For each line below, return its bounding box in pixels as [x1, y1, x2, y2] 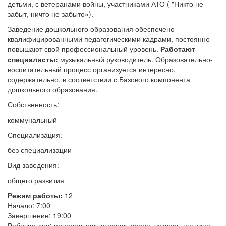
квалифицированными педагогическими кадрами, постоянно [8, 34, 210, 44]
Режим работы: [8, 190, 63, 200]
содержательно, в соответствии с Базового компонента [8, 74, 190, 84]
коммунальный [8, 115, 57, 125]
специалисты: [8, 54, 58, 64]
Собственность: [8, 99, 59, 109]
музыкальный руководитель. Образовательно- [58, 54, 213, 64]
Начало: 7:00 [8, 200, 50, 210]
